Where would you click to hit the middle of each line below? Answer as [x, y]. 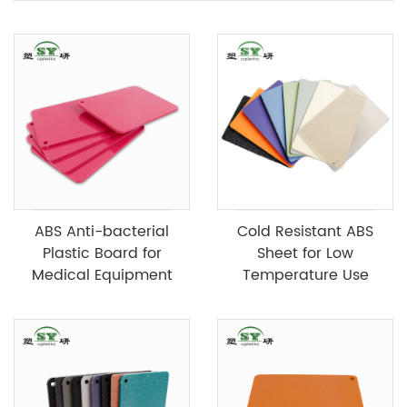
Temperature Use [305, 275]
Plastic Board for [102, 253]
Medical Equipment [102, 275]
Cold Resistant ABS [305, 231]
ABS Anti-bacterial [102, 231]
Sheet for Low [305, 253]
